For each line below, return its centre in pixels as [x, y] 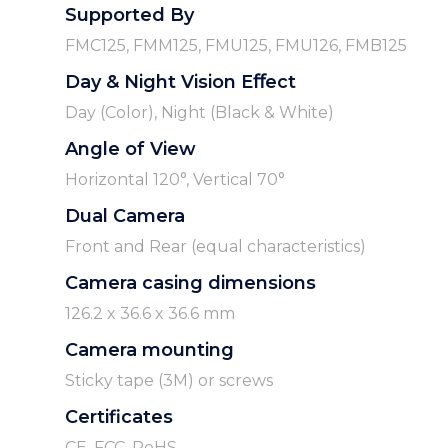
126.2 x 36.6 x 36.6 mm [149, 314]
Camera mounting [149, 350]
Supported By [129, 15]
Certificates [118, 417]
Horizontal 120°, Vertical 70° [174, 180]
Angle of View [130, 149]
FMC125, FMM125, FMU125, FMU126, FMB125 [235, 46]
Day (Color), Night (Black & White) [199, 113]
